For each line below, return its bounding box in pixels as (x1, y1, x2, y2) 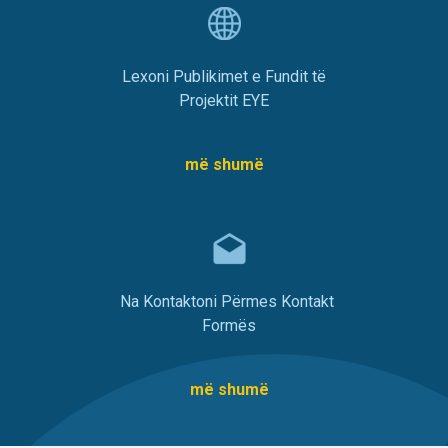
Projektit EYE (179, 90, 269, 110)
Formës (202, 315, 256, 335)
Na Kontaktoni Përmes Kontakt (120, 291, 338, 311)
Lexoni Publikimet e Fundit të (122, 66, 326, 86)
